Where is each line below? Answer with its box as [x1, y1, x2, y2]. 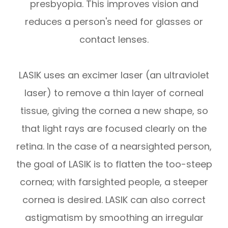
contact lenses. [79, 33, 149, 46]
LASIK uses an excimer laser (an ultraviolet [19, 68, 209, 81]
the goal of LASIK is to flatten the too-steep [16, 157, 212, 170]
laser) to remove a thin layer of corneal [24, 86, 204, 99]
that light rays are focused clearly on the [21, 122, 207, 135]
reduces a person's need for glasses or [25, 15, 203, 28]
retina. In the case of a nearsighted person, [16, 139, 212, 153]
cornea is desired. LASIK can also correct [22, 193, 206, 206]
